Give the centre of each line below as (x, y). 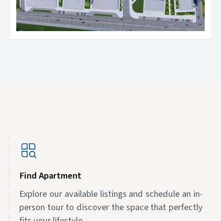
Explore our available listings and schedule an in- (111, 194)
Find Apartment (50, 176)
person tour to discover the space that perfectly (111, 207)
